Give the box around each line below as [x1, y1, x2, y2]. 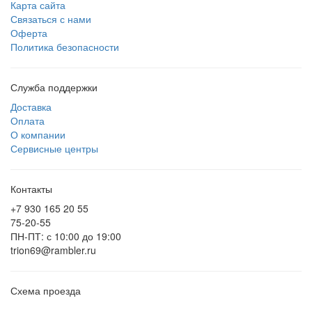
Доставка [10, 100, 52, 114]
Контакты [10, 182, 52, 196]
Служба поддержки [10, 80, 97, 94]
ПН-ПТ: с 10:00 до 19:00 [10, 229, 121, 243]
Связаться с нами [10, 12, 91, 26]
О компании [10, 127, 65, 141]
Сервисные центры [10, 141, 98, 155]
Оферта [10, 26, 47, 40]
